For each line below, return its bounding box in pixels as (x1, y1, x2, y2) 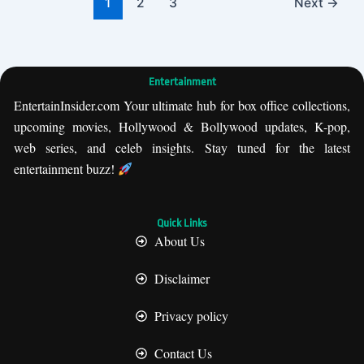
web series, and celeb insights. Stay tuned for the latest (14, 139, 350, 156)
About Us (154, 232, 205, 249)
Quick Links (157, 217, 207, 229)
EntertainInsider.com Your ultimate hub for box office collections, (14, 97, 350, 114)
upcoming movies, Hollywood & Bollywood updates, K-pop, (14, 118, 350, 135)
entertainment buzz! (14, 160, 118, 177)
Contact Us (154, 344, 212, 362)
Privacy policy (154, 307, 228, 324)
